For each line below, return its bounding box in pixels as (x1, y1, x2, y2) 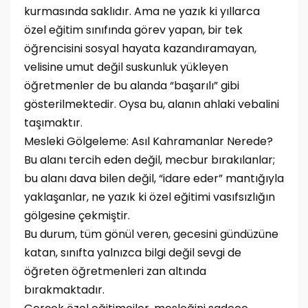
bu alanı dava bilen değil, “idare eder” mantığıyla (24, 170, 284, 186)
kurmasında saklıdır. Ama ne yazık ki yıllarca (24, 3, 260, 19)
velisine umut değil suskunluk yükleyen (24, 59, 228, 75)
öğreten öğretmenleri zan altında (24, 263, 206, 279)
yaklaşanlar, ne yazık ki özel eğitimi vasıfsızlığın (24, 189, 275, 205)
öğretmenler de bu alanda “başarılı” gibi (24, 78, 239, 93)
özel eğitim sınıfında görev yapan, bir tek (24, 22, 243, 38)
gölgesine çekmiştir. (24, 208, 130, 223)
